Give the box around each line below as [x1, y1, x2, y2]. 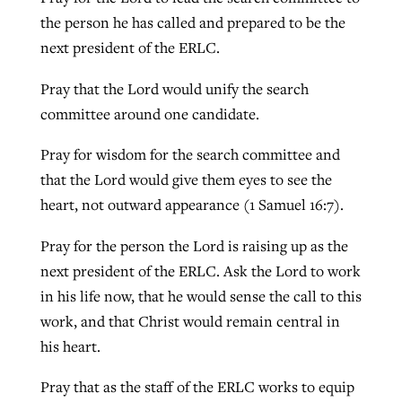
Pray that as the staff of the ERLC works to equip [39, 377, 354, 398]
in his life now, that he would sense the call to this [39, 285, 362, 306]
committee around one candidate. [39, 103, 263, 124]
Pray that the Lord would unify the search [39, 78, 309, 99]
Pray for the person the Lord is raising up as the [39, 235, 348, 256]
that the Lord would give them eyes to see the [39, 170, 332, 190]
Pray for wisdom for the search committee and [39, 144, 340, 165]
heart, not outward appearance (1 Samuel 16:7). [39, 195, 344, 215]
